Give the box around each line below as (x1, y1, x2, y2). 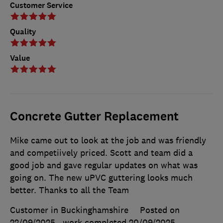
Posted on (140, 204, 180, 216)
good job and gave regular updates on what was (10, 159, 198, 171)
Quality (10, 26, 36, 37)
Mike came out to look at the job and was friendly (10, 134, 206, 146)
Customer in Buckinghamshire (10, 204, 128, 216)
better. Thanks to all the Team (10, 184, 129, 196)
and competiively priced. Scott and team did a (10, 147, 193, 158)
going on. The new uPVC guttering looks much (10, 172, 193, 183)
